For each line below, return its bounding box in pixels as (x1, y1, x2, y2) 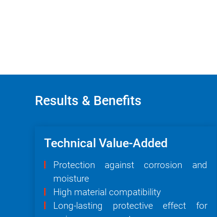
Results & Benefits (35, 93, 141, 108)
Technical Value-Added (44, 136, 168, 151)
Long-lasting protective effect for (53, 200, 207, 212)
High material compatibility (53, 186, 161, 198)
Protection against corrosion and (53, 159, 207, 171)
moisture (53, 173, 89, 185)
